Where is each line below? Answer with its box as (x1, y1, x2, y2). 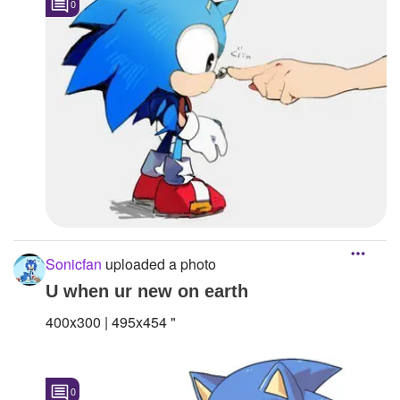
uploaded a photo (102, 253, 216, 274)
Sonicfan (46, 253, 102, 274)
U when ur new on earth (46, 280, 248, 301)
